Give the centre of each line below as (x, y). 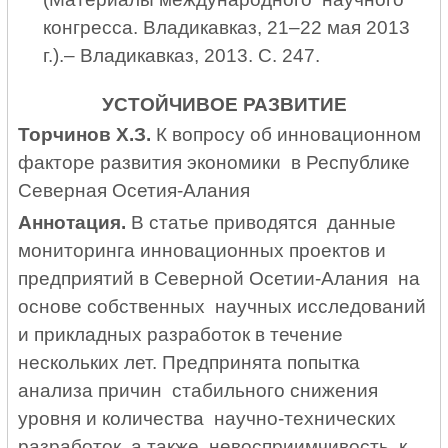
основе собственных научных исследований (222, 306)
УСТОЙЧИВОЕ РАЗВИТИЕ (224, 104)
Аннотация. (72, 222)
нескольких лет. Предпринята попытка (189, 362)
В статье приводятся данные (261, 222)
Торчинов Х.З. (85, 135)
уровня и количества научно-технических (207, 418)
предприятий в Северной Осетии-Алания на (219, 278)
